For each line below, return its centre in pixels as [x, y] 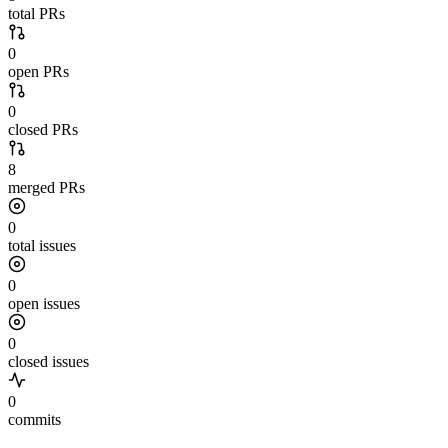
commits [34, 420]
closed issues [48, 362]
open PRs [38, 72]
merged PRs [46, 188]
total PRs [36, 14]
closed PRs [43, 130]
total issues [42, 246]
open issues [44, 304]
